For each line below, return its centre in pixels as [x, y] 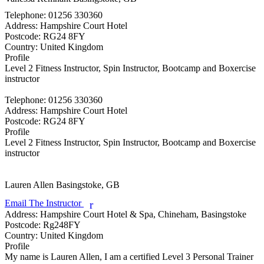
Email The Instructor [44, 203]
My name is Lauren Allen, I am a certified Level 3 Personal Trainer [129, 256]
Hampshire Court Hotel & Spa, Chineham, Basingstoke [142, 214]
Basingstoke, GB [88, 184]
